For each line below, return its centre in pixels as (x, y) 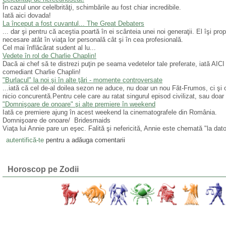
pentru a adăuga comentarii (84, 140)
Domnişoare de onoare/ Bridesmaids (56, 121)
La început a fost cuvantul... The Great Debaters (73, 24)
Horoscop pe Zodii (43, 169)
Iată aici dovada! (27, 16)
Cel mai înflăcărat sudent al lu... (49, 48)
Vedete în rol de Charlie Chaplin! (49, 56)
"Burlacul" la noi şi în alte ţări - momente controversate (82, 80)
